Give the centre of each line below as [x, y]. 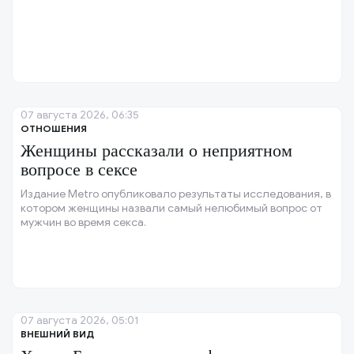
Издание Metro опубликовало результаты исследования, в [176, 194]
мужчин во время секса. [83, 223]
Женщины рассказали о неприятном [156, 151]
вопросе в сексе [79, 170]
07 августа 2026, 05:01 [79, 321]
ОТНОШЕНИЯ [54, 129]
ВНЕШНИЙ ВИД [57, 334]
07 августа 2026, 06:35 [80, 115]
